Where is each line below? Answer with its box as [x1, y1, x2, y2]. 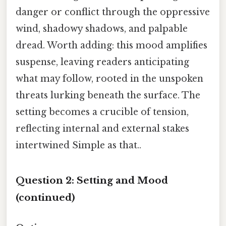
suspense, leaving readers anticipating [16, 56, 189, 68]
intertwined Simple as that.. [16, 139, 141, 151]
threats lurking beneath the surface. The [16, 89, 200, 101]
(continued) [16, 192, 75, 204]
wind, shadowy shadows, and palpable [16, 23, 188, 34]
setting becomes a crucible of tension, [16, 106, 189, 118]
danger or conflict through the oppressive [16, 6, 210, 18]
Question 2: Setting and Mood [16, 175, 168, 187]
